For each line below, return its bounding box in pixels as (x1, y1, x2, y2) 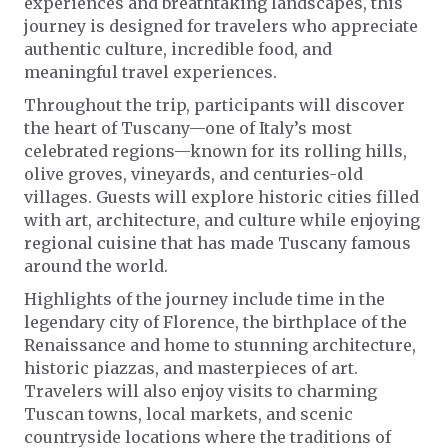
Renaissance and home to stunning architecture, (24, 334, 416, 355)
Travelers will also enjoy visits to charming (24, 380, 377, 401)
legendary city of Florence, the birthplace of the (24, 311, 407, 332)
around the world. (24, 255, 168, 276)
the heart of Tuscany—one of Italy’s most (24, 117, 352, 138)
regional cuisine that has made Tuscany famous (24, 232, 411, 253)
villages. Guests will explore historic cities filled (24, 186, 419, 207)
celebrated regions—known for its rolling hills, (24, 140, 407, 161)
